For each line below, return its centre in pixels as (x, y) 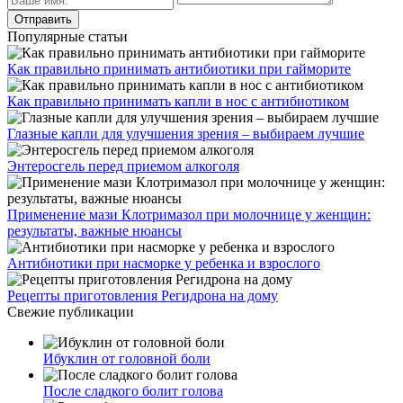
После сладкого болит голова (133, 391)
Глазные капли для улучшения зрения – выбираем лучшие (186, 134)
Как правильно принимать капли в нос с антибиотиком (178, 102)
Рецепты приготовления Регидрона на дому (143, 296)
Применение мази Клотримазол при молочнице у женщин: (189, 215)
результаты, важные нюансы (94, 231)
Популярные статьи (67, 37)
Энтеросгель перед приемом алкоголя (123, 166)
